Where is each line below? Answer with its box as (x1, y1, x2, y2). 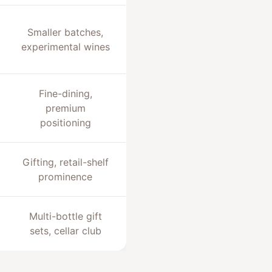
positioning (39, 117, 91, 129)
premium (45, 102, 86, 114)
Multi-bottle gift (29, 210, 102, 222)
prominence (38, 171, 92, 183)
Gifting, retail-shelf (22, 156, 109, 168)
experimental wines (21, 41, 110, 53)
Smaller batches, (27, 26, 103, 38)
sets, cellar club (29, 225, 101, 237)
